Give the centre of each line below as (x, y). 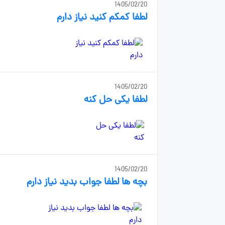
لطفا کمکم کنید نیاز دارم (102, 18)
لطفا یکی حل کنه (115, 100)
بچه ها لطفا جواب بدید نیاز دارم (87, 183)
